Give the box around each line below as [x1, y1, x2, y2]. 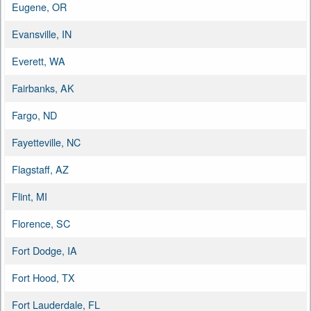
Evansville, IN [12, 26, 72, 41]
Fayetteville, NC [12, 134, 81, 149]
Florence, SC [12, 215, 70, 230]
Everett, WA [12, 53, 65, 68]
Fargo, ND [12, 107, 57, 122]
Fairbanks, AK [12, 80, 74, 95]
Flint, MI [12, 188, 47, 203]
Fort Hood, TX [12, 269, 75, 285]
